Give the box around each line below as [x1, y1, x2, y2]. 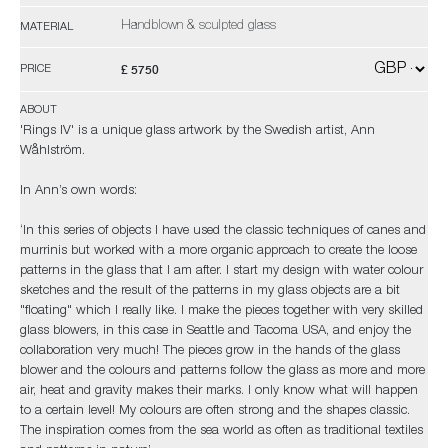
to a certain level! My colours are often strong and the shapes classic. [20, 405, 410, 418]
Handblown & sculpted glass [121, 20, 276, 33]
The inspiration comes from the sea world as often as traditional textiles [20, 425, 423, 438]
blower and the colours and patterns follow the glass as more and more [20, 365, 425, 378]
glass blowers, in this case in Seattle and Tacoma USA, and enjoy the [20, 325, 411, 338]
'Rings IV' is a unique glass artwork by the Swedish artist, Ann [20, 125, 375, 138]
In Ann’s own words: [20, 185, 137, 198]
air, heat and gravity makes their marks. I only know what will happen [20, 385, 418, 398]
